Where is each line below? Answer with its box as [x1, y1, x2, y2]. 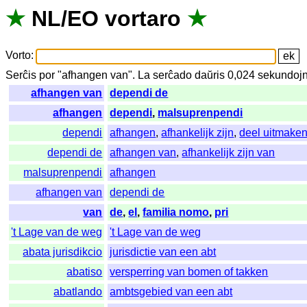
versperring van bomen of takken [110, 266, 269, 278]
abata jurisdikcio [23, 246, 103, 258]
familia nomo [143, 206, 210, 219]
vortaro [105, 6, 182, 32]
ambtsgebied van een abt [110, 286, 233, 298]
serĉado [153, 69, 193, 82]
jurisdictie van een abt [110, 246, 217, 258]
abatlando [53, 286, 103, 298]
